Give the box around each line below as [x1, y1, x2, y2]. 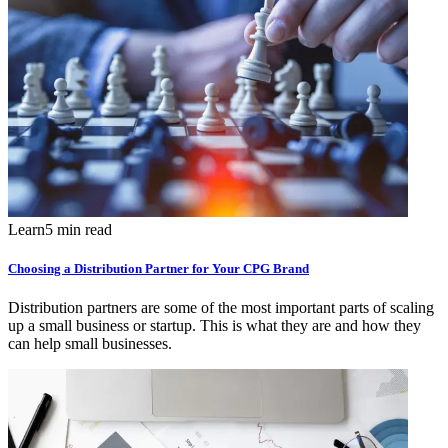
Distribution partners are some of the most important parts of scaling [8, 299, 434, 317]
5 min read [45, 220, 112, 238]
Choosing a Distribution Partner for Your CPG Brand [8, 261, 309, 277]
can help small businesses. [8, 335, 172, 353]
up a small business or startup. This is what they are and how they [8, 317, 421, 335]
